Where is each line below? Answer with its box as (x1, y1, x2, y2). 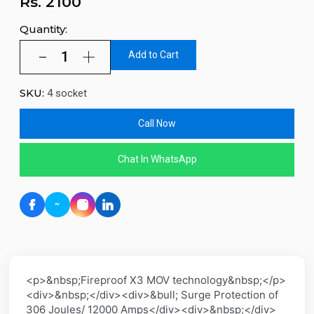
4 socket (47, 86, 87, 100)
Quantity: (20, 22, 67, 36)
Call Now (138, 117, 176, 129)
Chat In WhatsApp (117, 153, 197, 165)
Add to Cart (128, 48, 179, 60)
